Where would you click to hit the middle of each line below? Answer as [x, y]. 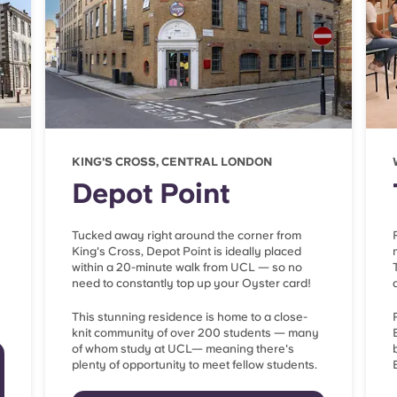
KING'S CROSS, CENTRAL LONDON [172, 162]
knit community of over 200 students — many [195, 333]
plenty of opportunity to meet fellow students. [195, 365]
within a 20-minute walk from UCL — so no [187, 268]
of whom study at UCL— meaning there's [183, 349]
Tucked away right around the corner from [187, 236]
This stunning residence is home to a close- [190, 317]
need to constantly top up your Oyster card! [191, 284]
